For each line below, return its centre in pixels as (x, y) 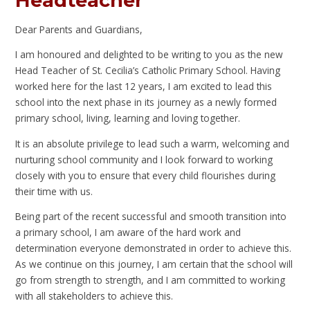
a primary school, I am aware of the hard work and (128, 232)
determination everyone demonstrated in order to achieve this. (154, 248)
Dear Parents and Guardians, (79, 29)
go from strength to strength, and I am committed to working (151, 280)
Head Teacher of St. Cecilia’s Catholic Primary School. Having (148, 71)
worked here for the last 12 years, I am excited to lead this (144, 86)
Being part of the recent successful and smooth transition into (151, 217)
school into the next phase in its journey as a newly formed (146, 102)
